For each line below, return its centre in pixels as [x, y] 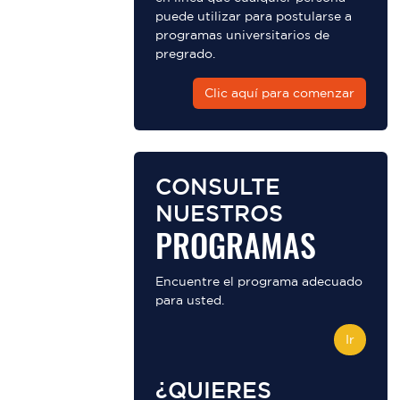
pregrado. [185, 54]
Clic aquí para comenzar [279, 93]
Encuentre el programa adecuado [259, 281]
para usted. [190, 300]
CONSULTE [218, 186]
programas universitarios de [242, 35]
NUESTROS [219, 213]
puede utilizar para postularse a [254, 16]
